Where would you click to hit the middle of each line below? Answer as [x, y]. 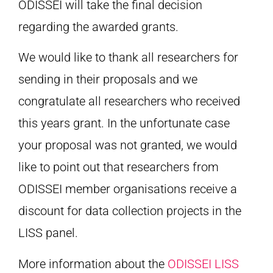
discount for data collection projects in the [130, 211]
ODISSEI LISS [203, 264]
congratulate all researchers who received [129, 101]
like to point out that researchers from [119, 167]
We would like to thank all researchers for [128, 58]
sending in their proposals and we [108, 80]
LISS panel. [48, 233]
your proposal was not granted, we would [128, 145]
